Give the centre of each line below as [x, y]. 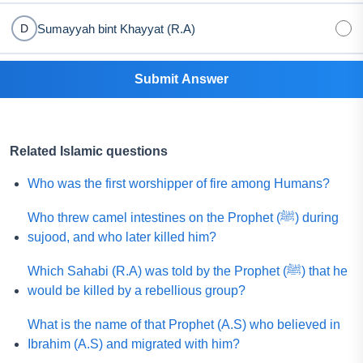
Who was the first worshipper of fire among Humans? [178, 184]
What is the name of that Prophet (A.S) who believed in [184, 325]
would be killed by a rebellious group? [136, 290]
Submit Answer [181, 79]
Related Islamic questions [89, 151]
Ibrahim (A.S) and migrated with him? [133, 344]
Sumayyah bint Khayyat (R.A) [116, 28]
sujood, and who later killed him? [122, 237]
